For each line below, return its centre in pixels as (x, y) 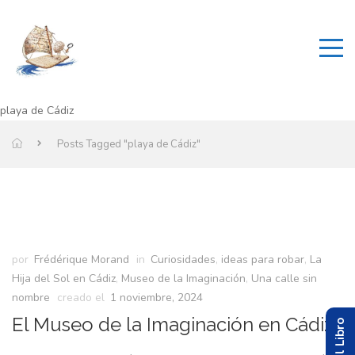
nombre (31, 298)
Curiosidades (183, 260)
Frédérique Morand (82, 260)
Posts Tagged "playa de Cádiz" (129, 144)
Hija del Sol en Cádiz (64, 279)
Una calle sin (284, 279)
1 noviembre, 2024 (157, 298)
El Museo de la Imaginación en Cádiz (173, 324)
